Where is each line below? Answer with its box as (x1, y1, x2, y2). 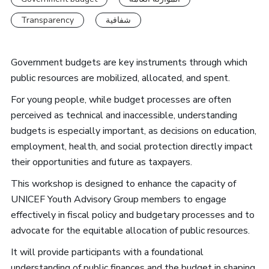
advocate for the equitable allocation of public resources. (10, 224, 250, 237)
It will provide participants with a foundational (10, 246, 204, 259)
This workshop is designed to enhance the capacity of (10, 177, 236, 190)
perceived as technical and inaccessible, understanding (10, 109, 237, 122)
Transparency (20, 14, 74, 26)
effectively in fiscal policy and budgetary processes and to (10, 208, 255, 222)
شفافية (105, 14, 131, 26)
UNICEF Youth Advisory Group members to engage (10, 193, 226, 206)
